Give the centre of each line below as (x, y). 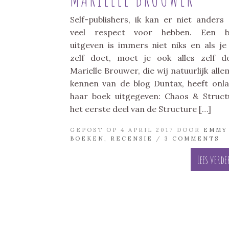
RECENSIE (132, 139)
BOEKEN (87, 139)
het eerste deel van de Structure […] (141, 109)
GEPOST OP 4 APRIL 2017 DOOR (137, 130)
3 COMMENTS (192, 139)
